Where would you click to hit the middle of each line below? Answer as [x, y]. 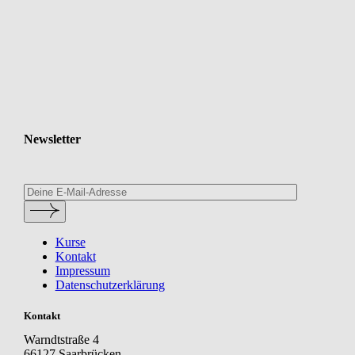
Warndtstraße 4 [61, 340]
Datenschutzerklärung [110, 285]
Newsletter [52, 139]
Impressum [82, 271]
